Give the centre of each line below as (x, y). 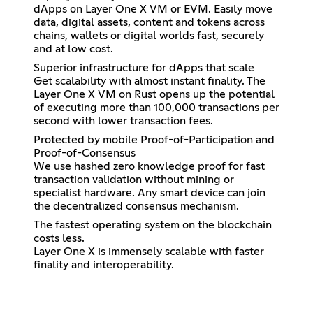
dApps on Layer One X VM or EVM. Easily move (153, 9)
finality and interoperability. (104, 264)
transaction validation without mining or (134, 179)
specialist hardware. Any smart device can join (150, 192)
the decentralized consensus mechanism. (136, 206)
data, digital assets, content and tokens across (149, 22)
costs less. (59, 238)
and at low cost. (73, 49)
